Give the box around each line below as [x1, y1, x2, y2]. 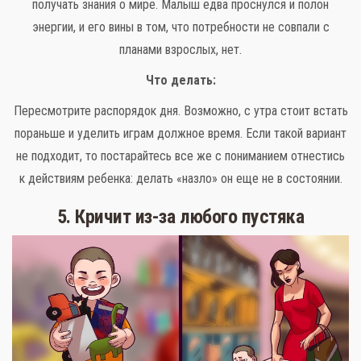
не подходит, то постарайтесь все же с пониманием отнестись [16, 148, 345, 164]
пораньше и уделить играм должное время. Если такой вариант [15, 126, 346, 142]
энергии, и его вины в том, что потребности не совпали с [31, 19, 330, 35]
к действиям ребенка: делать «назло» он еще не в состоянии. [19, 171, 342, 187]
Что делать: [145, 73, 216, 89]
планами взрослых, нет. [119, 42, 242, 58]
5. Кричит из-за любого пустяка [56, 205, 305, 229]
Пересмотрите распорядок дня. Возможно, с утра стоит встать [13, 103, 348, 119]
